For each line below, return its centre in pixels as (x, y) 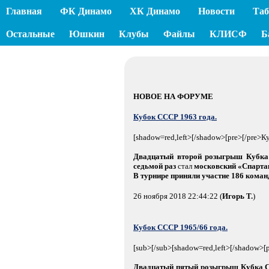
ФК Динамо (86, 11)
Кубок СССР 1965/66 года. (180, 227)
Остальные (30, 34)
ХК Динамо (155, 11)
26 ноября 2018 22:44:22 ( (178, 196)
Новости (217, 11)
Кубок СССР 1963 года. (175, 117)
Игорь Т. (237, 196)
